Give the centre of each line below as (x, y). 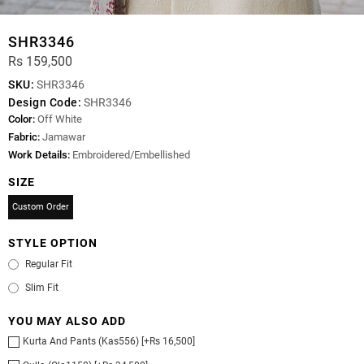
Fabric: (24, 137)
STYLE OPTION (53, 243)
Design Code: (45, 103)
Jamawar (63, 137)
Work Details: (39, 155)
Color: (22, 119)
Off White (58, 119)
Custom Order (41, 207)
